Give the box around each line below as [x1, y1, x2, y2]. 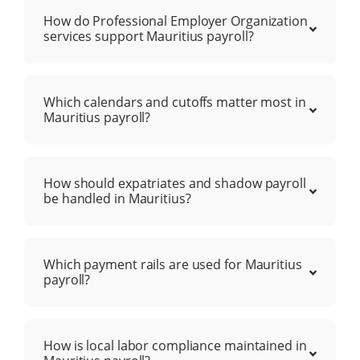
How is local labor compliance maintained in [43, 337, 307, 355]
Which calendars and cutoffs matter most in [43, 93, 306, 112]
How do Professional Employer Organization [43, 12, 308, 31]
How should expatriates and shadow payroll [43, 174, 306, 193]
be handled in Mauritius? [43, 190, 191, 208]
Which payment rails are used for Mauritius [43, 256, 302, 274]
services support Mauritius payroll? [43, 27, 254, 46]
